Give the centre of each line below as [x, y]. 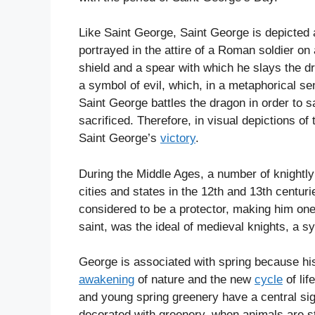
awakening [107, 280]
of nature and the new [194, 280]
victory [178, 139]
